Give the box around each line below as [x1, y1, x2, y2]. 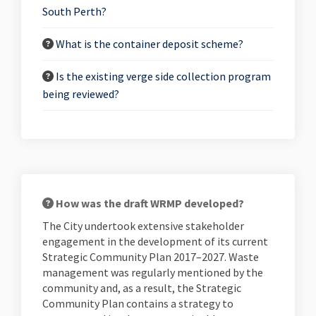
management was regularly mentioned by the [42, 265, 263, 279]
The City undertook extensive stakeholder [42, 219, 244, 233]
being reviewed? [42, 87, 119, 101]
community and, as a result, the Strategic [42, 281, 241, 295]
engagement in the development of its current [42, 234, 268, 248]
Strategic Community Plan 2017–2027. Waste [42, 250, 259, 264]
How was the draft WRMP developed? [54, 196, 244, 210]
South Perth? [42, 4, 107, 18]
